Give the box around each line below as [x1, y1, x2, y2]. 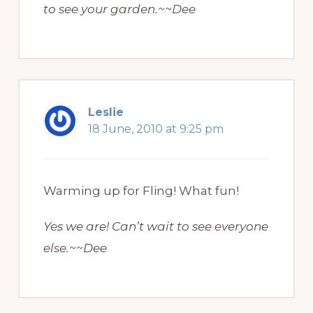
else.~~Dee [43, 241, 107, 256]
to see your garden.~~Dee [43, 2, 196, 17]
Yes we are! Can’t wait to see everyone [43, 219, 268, 234]
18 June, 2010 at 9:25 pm [87, 122, 224, 136]
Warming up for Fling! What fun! [43, 184, 239, 198]
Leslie [87, 105, 124, 119]
